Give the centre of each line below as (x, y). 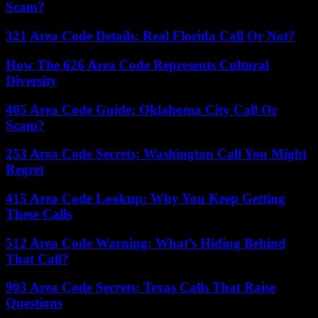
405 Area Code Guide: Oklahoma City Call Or (142, 109)
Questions (34, 303)
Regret (25, 170)
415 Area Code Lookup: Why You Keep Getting (146, 198)
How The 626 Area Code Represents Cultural (137, 65)
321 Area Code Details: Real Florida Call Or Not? (150, 36)
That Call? (37, 258)
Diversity (32, 80)
